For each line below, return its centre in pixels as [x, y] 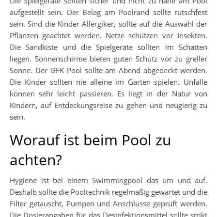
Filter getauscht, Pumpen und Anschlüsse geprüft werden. [108, 203]
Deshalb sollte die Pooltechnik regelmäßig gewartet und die [108, 192]
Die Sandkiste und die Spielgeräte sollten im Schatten [108, 47]
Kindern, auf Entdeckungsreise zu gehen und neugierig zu [108, 105]
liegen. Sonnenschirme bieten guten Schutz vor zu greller [108, 58]
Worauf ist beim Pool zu [90, 139]
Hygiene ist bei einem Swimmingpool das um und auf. [108, 180]
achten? [36, 159]
